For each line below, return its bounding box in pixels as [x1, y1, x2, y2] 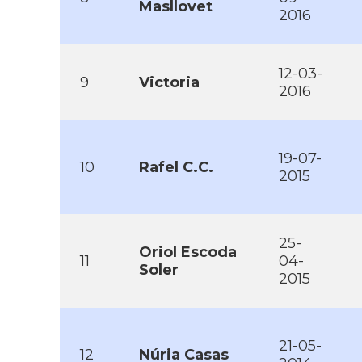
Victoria [139, 74, 200, 91]
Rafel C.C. [139, 158, 213, 176]
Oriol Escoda [139, 243, 237, 261]
